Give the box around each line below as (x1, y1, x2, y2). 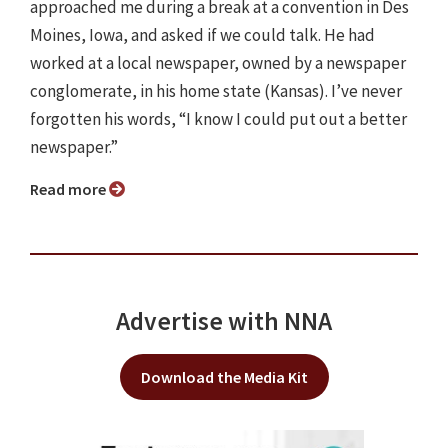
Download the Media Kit (140, 367, 308, 388)
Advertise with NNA (116, 305, 332, 338)
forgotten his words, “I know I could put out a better (30, 108, 407, 131)
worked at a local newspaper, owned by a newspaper (30, 52, 406, 75)
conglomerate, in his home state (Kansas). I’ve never (30, 80, 402, 103)
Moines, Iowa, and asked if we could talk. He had (30, 24, 375, 47)
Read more (39, 179, 109, 200)
